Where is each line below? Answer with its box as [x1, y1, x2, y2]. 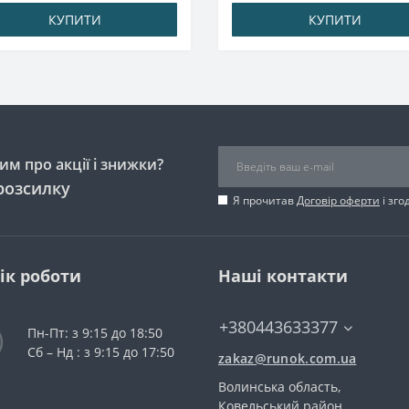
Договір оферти [297, 193, 380, 208]
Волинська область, [218, 378, 341, 395]
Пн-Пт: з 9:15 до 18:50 [27, 324, 163, 341]
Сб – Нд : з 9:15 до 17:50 [27, 343, 174, 361]
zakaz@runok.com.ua [218, 350, 357, 367]
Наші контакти [218, 265, 348, 287]
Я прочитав [233, 193, 297, 208]
